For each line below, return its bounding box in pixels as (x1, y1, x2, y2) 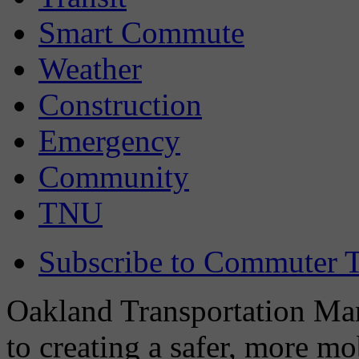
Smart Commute (38, 15, 244, 50)
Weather (38, 51, 142, 87)
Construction (38, 87, 202, 123)
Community (38, 159, 189, 195)
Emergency (38, 123, 180, 159)
